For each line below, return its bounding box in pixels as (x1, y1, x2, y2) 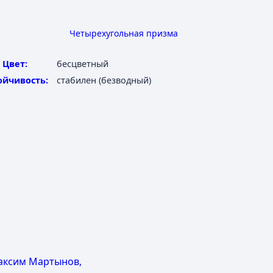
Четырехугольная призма (69, 27, 178, 39)
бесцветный (57, 58, 108, 69)
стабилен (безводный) (57, 74, 151, 86)
